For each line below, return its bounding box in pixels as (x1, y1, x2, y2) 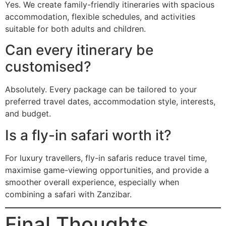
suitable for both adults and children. (5, 23, 146, 34)
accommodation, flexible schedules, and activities (5, 11, 195, 22)
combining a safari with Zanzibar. (5, 189, 132, 199)
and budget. (5, 108, 51, 119)
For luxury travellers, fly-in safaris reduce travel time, (5, 152, 207, 163)
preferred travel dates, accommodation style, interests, (5, 96, 215, 107)
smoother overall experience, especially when (5, 177, 179, 187)
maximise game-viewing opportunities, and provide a (5, 164, 209, 175)
